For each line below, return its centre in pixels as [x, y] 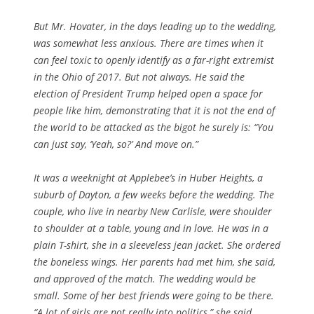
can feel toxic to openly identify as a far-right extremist [154, 60]
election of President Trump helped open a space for [148, 93]
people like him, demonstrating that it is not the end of [154, 110]
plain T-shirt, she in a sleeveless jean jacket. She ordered [157, 245]
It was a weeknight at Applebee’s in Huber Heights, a [148, 177]
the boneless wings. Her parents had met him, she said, [155, 261]
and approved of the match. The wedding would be [145, 278]
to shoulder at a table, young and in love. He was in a [151, 228]
